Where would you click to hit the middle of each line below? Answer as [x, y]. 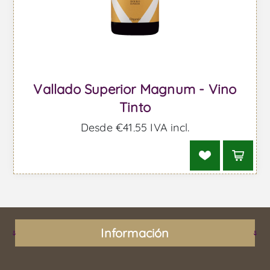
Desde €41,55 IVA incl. [135, 128]
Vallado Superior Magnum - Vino [135, 89]
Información [135, 233]
